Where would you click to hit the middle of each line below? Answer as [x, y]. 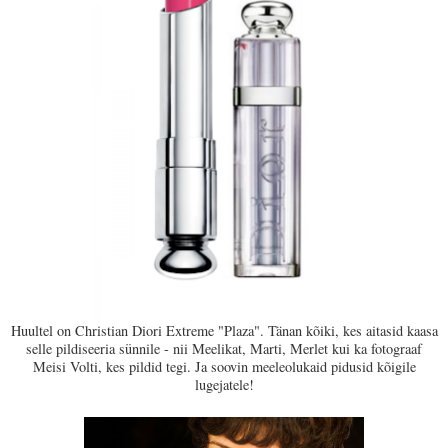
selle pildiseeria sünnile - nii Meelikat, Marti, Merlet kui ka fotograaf [224, 349]
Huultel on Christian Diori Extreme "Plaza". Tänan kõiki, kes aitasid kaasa [224, 331]
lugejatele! [224, 385]
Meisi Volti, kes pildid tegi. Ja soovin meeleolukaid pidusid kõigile [224, 367]
